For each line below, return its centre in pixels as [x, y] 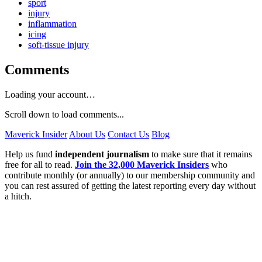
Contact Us [128, 135]
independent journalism [102, 154]
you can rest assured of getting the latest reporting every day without [130, 186]
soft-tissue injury [58, 45]
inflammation [52, 24]
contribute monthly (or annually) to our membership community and [130, 175]
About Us [87, 135]
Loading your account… [50, 95]
